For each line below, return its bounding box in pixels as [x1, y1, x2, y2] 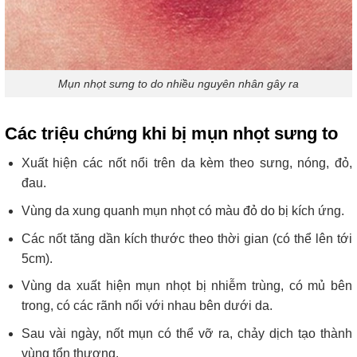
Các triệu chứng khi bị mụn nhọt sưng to [5, 124, 338, 144]
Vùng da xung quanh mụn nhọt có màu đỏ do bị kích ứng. [21, 203, 344, 218]
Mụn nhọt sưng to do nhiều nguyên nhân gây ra [58, 76, 299, 90]
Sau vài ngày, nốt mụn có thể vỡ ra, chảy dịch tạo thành [21, 326, 352, 340]
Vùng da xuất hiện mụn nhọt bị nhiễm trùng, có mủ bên [21, 279, 352, 293]
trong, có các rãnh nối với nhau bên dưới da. [21, 299, 273, 313]
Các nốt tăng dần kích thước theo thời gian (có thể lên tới [21, 231, 352, 245]
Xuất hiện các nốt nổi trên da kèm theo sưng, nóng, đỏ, [21, 156, 352, 171]
